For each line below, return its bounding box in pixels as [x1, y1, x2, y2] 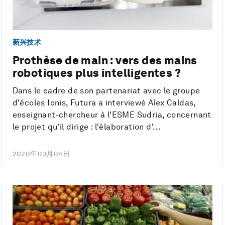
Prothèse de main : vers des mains [12, 54, 197, 67]
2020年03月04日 [12, 150, 70, 158]
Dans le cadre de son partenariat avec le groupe [12, 86, 200, 96]
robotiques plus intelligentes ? [12, 66, 181, 80]
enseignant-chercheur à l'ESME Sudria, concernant [12, 110, 211, 120]
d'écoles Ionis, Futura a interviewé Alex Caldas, [12, 98, 196, 108]
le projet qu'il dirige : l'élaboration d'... [12, 122, 161, 132]
